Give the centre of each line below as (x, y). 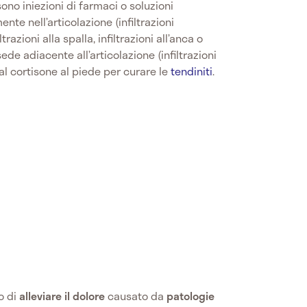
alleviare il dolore (61, 295)
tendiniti (192, 71)
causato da (136, 295)
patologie (191, 295)
